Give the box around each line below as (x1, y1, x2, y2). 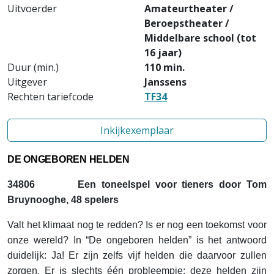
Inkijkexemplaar (100, 124, 174, 137)
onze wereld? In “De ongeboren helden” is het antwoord (7, 235, 267, 245)
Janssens (144, 75, 187, 89)
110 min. (144, 61, 185, 74)
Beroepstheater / (144, 17, 229, 30)
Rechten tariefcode (7, 90, 94, 103)
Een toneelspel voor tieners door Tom (78, 179, 267, 190)
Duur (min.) (7, 61, 59, 74)
